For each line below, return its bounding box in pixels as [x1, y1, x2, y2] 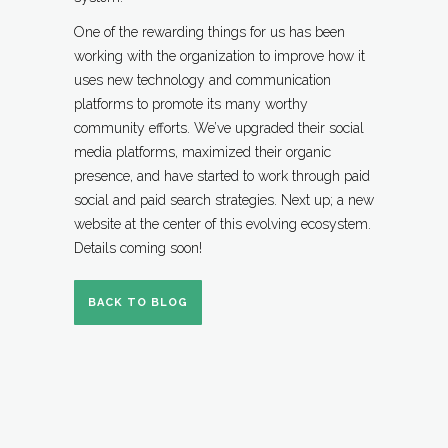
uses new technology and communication [74, 72, 331, 89]
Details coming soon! [74, 240, 202, 257]
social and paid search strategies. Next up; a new [74, 192, 374, 209]
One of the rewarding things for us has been [74, 24, 345, 41]
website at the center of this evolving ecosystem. [74, 216, 371, 233]
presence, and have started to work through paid [74, 168, 370, 185]
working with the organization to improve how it [74, 48, 365, 65]
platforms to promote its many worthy [74, 96, 308, 113]
